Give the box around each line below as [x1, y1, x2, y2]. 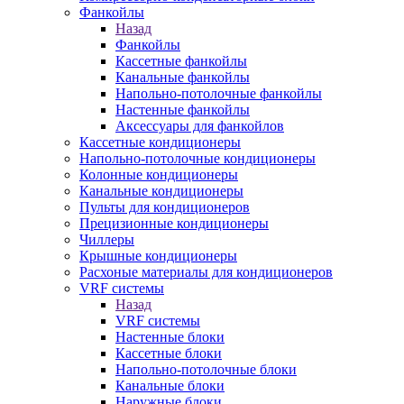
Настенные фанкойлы [115, 102, 250, 117]
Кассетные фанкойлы [115, 53, 247, 69]
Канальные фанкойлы [115, 69, 250, 85]
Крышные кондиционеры [79, 248, 237, 263]
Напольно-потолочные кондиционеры [79, 151, 316, 166]
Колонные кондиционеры [79, 167, 238, 182]
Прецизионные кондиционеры [79, 216, 269, 231]
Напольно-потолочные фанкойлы [115, 86, 322, 101]
